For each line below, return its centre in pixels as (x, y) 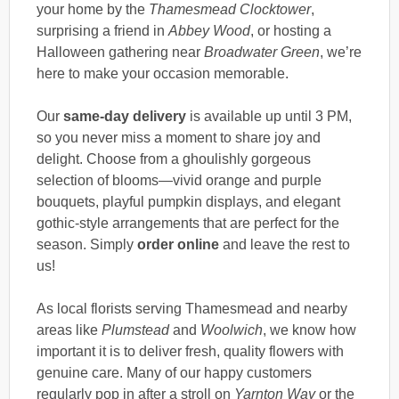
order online (178, 244)
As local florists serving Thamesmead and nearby (192, 308)
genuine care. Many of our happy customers (174, 372)
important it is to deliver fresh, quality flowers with (190, 351)
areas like (69, 330)
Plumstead (135, 330)
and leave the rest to (285, 244)
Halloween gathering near (120, 52)
